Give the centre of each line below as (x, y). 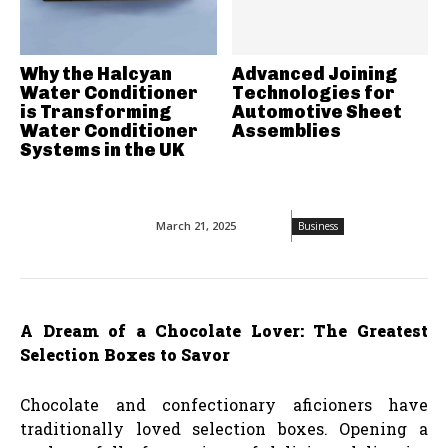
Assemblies (286, 131)
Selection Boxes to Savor (125, 354)
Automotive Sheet (316, 112)
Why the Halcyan (96, 74)
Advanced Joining (314, 74)
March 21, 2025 (196, 226)
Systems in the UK (102, 150)
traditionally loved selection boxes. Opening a (224, 428)
